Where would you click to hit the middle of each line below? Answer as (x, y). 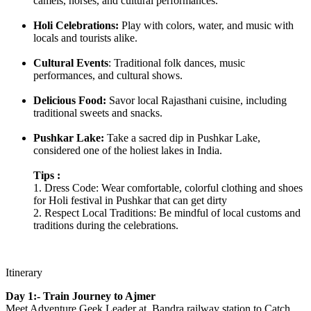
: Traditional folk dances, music (177, 62)
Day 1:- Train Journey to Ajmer (81, 296)
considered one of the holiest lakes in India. (128, 150)
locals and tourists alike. (85, 37)
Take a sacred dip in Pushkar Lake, (182, 137)
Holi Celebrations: (76, 25)
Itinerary (24, 272)
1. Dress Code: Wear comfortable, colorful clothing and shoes (168, 187)
